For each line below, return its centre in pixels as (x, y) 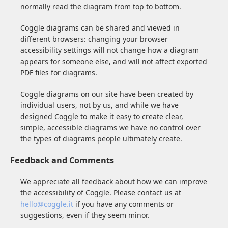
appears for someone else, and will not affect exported (114, 62)
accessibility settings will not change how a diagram (110, 50)
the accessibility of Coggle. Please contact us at (101, 193)
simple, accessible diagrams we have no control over (110, 128)
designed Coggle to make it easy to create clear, (102, 117)
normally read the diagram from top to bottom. (101, 7)
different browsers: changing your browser (94, 39)
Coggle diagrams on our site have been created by (107, 94)
